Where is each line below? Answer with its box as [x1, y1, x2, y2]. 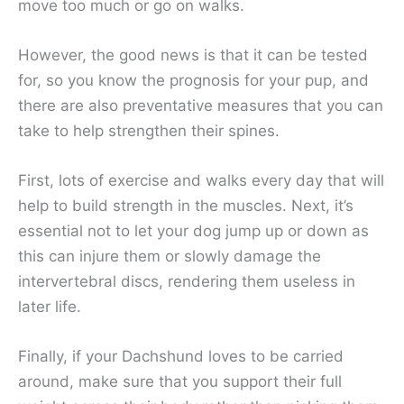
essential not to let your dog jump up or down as [18, 222, 369, 241]
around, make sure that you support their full [18, 372, 342, 391]
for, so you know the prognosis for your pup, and [18, 70, 369, 89]
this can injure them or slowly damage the [18, 247, 321, 266]
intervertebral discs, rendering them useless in [18, 272, 355, 291]
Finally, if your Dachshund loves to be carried [18, 347, 344, 366]
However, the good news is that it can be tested [18, 45, 368, 64]
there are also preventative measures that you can [18, 96, 383, 115]
